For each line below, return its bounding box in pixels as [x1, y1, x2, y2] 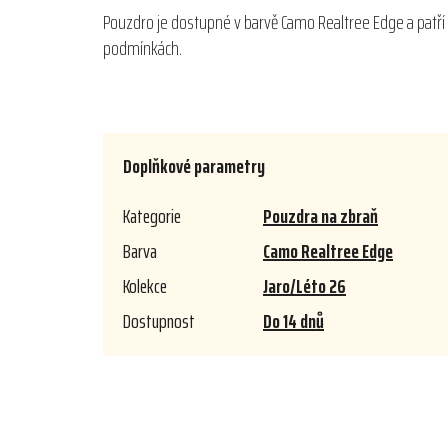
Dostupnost [123, 305, 195, 338]
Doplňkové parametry [123, 150, 265, 183]
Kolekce [123, 270, 167, 303]
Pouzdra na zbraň [263, 200, 378, 233]
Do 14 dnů [263, 305, 324, 338]
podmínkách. [103, 32, 182, 65]
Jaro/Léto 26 [263, 270, 346, 303]
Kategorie [123, 200, 181, 233]
